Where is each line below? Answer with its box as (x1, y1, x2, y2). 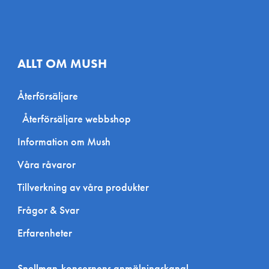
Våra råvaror (17, 157, 76, 172)
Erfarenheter (17, 226, 72, 240)
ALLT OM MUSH (17, 55, 107, 72)
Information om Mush (17, 134, 110, 149)
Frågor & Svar (17, 203, 79, 217)
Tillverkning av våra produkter (17, 180, 149, 195)
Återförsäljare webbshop (22, 112, 131, 126)
